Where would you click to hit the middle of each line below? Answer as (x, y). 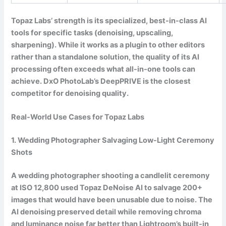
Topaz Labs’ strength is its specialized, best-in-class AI (109, 21)
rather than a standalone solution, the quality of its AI (105, 57)
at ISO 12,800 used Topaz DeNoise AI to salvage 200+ (107, 188)
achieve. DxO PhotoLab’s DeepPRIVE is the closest (101, 81)
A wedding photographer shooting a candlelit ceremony (111, 176)
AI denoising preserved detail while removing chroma (106, 212)
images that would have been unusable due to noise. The (112, 200)
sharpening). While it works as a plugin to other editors (108, 45)
